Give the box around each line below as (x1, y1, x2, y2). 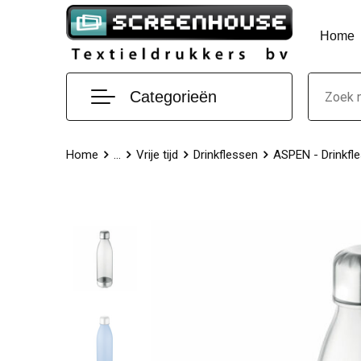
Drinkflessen (193, 147, 258, 162)
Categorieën (129, 88, 217, 106)
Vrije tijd (135, 147, 178, 162)
